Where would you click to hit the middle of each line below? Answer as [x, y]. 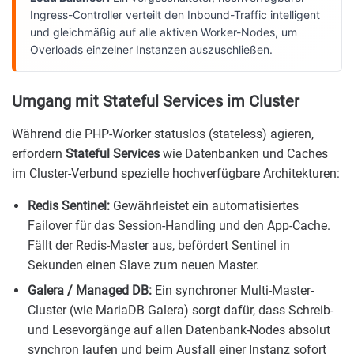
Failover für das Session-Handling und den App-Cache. [179, 226]
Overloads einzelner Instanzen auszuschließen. [151, 50]
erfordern [39, 154]
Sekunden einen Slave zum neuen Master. [143, 265]
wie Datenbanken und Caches [244, 154]
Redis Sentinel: [69, 206]
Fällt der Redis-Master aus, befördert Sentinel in [159, 246]
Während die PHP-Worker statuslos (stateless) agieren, [163, 134]
